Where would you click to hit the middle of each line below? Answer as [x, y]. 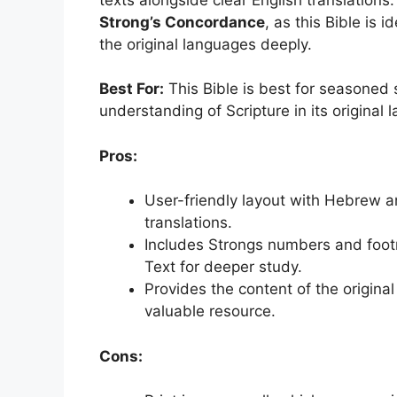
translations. [188, 223]
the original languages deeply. [206, 44]
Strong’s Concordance [182, 22]
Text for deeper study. [223, 267]
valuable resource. [210, 311]
